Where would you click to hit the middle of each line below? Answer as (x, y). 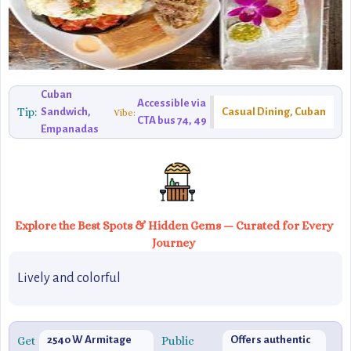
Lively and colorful (69, 278)
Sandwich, (66, 112)
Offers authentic (271, 340)
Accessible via (172, 103)
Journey (174, 243)
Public (178, 341)
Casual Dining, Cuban (274, 112)
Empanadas (70, 129)
